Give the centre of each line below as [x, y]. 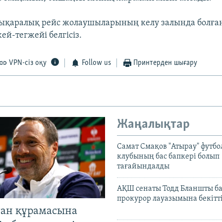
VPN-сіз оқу [28, 63]
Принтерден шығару [166, 63]
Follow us [96, 63]
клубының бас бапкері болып [168, 156]
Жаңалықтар [153, 125]
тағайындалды [143, 166]
